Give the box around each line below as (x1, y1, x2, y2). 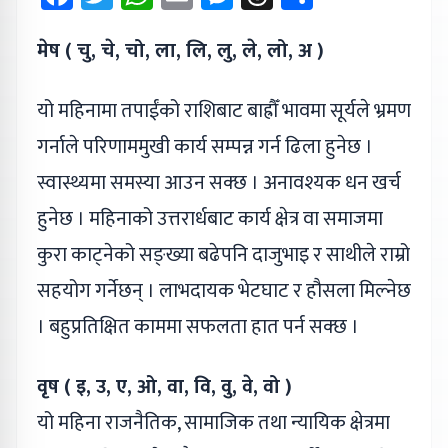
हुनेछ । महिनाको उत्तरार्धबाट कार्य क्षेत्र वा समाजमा (37, 202, 383, 237)
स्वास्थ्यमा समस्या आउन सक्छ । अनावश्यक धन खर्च (37, 166, 401, 201)
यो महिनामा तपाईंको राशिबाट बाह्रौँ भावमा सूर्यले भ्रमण (37, 94, 411, 129)
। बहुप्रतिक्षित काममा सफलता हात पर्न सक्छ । (37, 310, 359, 345)
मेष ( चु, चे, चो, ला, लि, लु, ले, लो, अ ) (37, 34, 324, 69)
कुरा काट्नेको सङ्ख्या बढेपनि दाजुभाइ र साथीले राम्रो (37, 238, 410, 273)
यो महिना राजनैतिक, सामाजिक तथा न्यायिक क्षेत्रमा (37, 406, 390, 441)
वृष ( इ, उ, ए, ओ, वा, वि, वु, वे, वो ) (37, 370, 292, 405)
